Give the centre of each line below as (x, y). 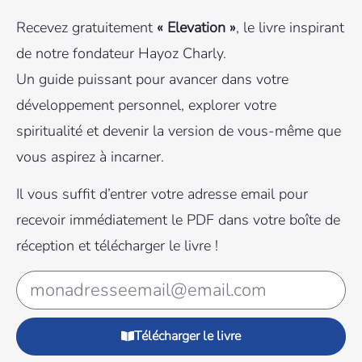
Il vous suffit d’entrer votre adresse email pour (162, 194)
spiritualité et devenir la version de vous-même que (179, 130)
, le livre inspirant (290, 27)
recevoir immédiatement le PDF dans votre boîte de (178, 220)
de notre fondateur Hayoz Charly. (121, 53)
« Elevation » (196, 27)
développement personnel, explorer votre (146, 105)
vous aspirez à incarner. (90, 156)
